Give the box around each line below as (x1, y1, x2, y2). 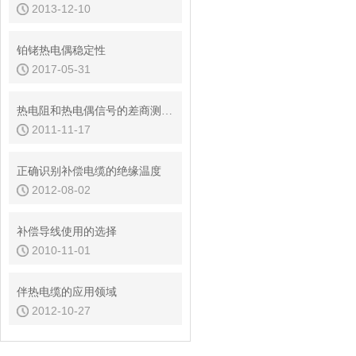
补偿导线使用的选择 (17, 226, 117, 238)
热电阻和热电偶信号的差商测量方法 (161, 105, 172, 117)
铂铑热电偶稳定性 (17, 44, 106, 56)
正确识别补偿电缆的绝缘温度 (17, 165, 161, 177)
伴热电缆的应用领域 (17, 286, 117, 298)
